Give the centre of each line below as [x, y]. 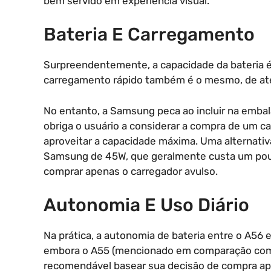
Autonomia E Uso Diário [146, 205]
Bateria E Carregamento [149, 35]
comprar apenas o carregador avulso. [131, 171]
